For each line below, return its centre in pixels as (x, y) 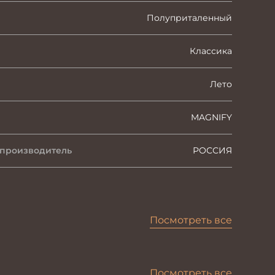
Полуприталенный (189, 18)
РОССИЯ (212, 150)
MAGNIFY (211, 117)
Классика (211, 51)
